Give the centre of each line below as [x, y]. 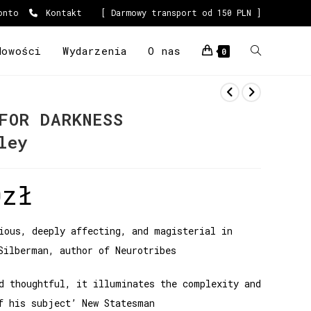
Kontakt [61, 12]
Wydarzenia [95, 51]
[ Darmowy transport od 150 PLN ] [181, 12]
